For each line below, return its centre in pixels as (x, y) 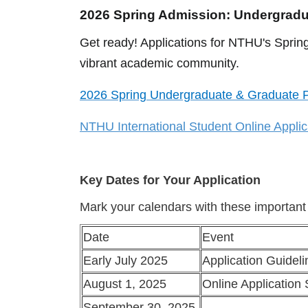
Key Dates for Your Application (170, 180)
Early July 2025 (125, 260)
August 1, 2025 (125, 284)
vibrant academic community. (159, 63)
